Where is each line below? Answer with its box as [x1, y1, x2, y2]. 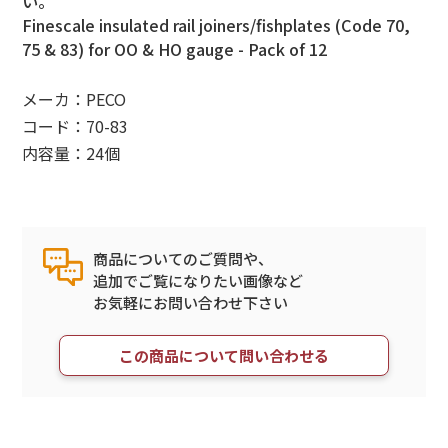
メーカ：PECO [22, 87, 127, 112]
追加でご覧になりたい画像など [93, 270, 304, 292]
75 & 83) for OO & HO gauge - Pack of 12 [22, 37, 328, 62]
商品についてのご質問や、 [93, 248, 274, 270]
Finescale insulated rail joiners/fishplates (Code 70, [22, 13, 411, 38]
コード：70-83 [22, 114, 129, 139]
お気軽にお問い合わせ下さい [93, 292, 289, 314]
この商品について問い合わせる [119, 344, 329, 366]
